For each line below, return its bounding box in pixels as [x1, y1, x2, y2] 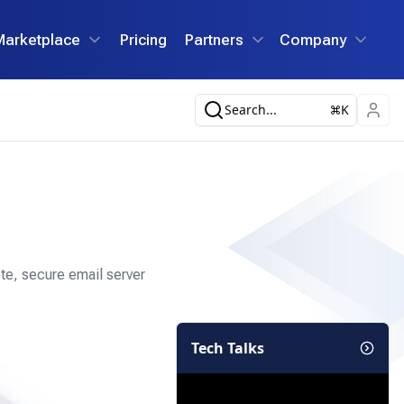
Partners [185, 30, 243, 49]
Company [280, 30, 346, 49]
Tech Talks [191, 338, 265, 358]
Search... [225, 101, 277, 118]
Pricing [120, 30, 167, 49]
